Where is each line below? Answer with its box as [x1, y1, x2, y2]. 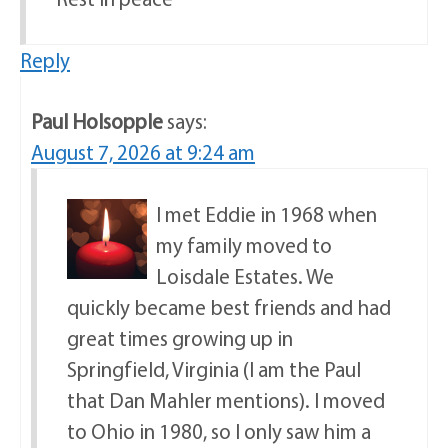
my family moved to [156, 231, 332, 258]
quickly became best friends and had [67, 293, 391, 320]
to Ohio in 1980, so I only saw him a [67, 417, 371, 444]
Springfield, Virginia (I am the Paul [67, 355, 361, 382]
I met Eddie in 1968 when [156, 200, 377, 227]
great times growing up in [67, 324, 293, 351]
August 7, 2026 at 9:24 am [31, 138, 255, 165]
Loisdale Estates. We [156, 262, 334, 289]
